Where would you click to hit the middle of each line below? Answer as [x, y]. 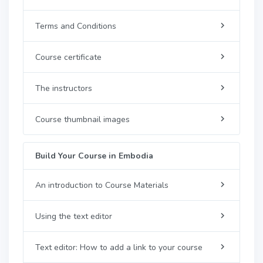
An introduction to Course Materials [102, 185]
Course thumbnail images [82, 119]
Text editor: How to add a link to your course [119, 247]
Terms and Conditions [76, 26]
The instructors [64, 88]
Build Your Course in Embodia [94, 156]
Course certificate [68, 57]
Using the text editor [74, 216]
